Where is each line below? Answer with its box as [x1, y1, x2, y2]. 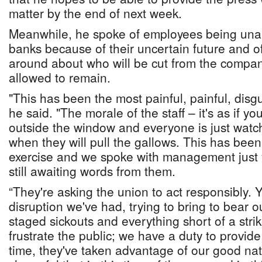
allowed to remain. [9, 68, 111, 86]
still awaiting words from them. [9, 162, 175, 180]
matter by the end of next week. [9, 4, 182, 22]
